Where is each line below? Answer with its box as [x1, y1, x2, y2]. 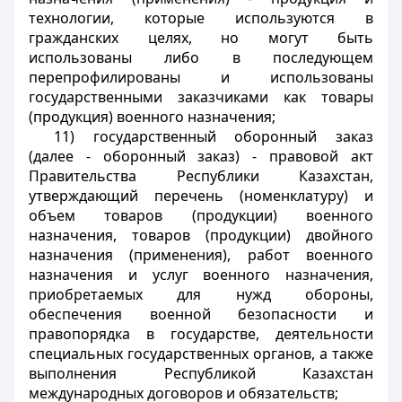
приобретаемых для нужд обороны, [29, 284, 373, 304]
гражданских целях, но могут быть [29, 28, 373, 48]
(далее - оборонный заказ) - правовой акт [29, 146, 373, 166]
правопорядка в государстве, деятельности [29, 324, 373, 344]
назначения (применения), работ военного [29, 245, 373, 265]
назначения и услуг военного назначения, [29, 265, 373, 284]
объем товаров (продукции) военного [29, 205, 373, 225]
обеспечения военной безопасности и [29, 304, 373, 324]
